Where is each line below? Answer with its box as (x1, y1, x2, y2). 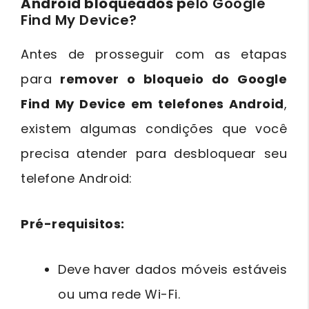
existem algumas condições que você (21, 119, 287, 137)
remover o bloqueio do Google (60, 70, 288, 88)
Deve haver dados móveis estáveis (58, 260, 287, 278)
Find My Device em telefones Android (21, 94, 284, 112)
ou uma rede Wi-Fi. (58, 285, 180, 303)
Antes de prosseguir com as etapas (21, 45, 287, 63)
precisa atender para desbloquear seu (21, 144, 287, 162)
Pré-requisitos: (21, 215, 125, 232)
